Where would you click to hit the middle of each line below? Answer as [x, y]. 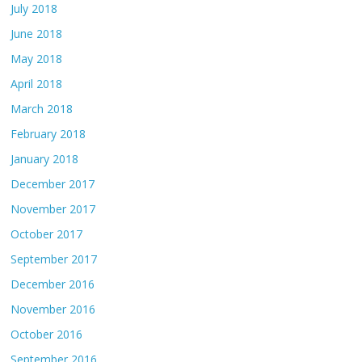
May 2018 [37, 59]
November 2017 [53, 209]
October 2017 [47, 234]
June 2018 [37, 34]
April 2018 [37, 84]
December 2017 [53, 184]
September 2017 [54, 259]
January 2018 [45, 159]
